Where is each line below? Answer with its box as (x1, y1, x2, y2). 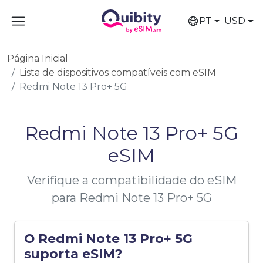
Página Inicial (7, 53, 68, 64)
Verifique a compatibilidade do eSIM (26, 173, 237, 187)
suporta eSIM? (24, 246, 123, 261)
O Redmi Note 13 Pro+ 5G (24, 231, 193, 246)
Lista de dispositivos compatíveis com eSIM (19, 67, 216, 78)
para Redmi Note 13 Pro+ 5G (51, 191, 212, 205)
